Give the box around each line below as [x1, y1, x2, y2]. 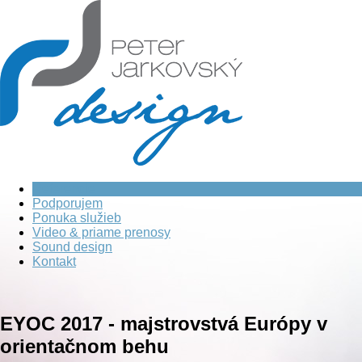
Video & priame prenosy [32, 225, 170, 239]
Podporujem [32, 196, 103, 210]
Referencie [32, 182, 95, 196]
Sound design [32, 240, 112, 254]
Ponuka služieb [32, 211, 121, 225]
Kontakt [32, 255, 76, 268]
